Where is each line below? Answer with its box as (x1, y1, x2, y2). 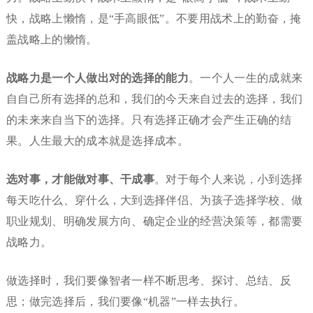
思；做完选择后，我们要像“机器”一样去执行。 (6, 296, 245, 308)
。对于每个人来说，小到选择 (154, 173, 303, 186)
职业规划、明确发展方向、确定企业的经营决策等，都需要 (6, 215, 303, 228)
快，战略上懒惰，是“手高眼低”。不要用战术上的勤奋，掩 (6, 13, 302, 25)
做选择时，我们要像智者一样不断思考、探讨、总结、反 (6, 275, 291, 287)
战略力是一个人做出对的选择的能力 (6, 72, 189, 85)
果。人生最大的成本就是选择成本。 (6, 135, 189, 147)
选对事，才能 (6, 173, 75, 186)
